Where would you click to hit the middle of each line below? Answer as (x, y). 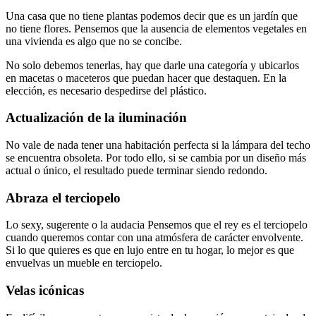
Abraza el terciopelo (63, 197)
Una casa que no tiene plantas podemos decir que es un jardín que (152, 16)
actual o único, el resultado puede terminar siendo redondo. (136, 170)
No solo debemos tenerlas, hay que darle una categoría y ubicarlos (152, 65)
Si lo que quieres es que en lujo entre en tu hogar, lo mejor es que (150, 250)
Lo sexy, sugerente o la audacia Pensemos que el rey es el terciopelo (157, 225)
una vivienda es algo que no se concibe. (94, 41)
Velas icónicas (45, 291)
